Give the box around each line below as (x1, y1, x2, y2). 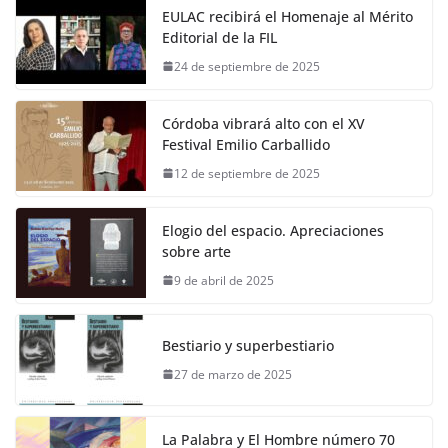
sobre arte (162, 241, 231, 261)
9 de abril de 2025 (174, 271, 274, 289)
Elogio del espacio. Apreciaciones (162, 220, 384, 240)
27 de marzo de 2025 (174, 365, 292, 383)
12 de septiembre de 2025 (174, 164, 320, 182)
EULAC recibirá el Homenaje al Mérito (162, 6, 413, 26)
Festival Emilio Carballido (162, 134, 330, 154)
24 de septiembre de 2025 (174, 57, 320, 75)
